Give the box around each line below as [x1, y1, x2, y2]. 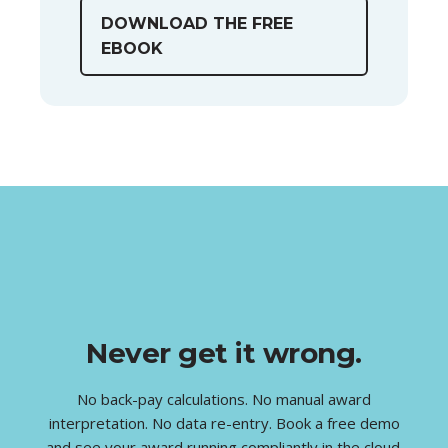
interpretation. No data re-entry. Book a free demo [48, 413, 400, 434]
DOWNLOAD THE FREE [101, 14, 293, 34]
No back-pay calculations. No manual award [77, 389, 371, 410]
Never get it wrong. [86, 335, 362, 370]
